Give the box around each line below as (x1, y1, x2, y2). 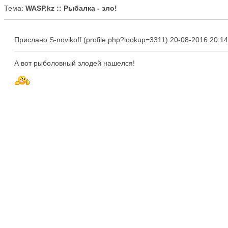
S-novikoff (49, 36, 81, 44)
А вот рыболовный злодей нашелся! (14, 59, 135, 67)
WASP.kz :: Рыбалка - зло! (25, 4, 117, 12)
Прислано (14, 36, 49, 44)
